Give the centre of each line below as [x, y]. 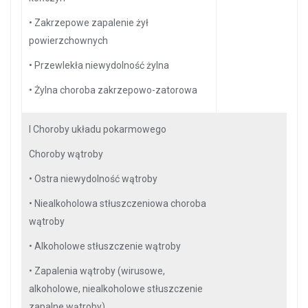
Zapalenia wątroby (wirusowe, [100, 271]
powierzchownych [68, 41]
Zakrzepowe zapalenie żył [91, 23]
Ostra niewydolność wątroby [96, 179]
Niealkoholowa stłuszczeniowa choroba [120, 203]
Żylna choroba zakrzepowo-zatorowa [116, 90]
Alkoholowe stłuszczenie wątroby [108, 246]
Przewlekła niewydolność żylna [102, 65]
